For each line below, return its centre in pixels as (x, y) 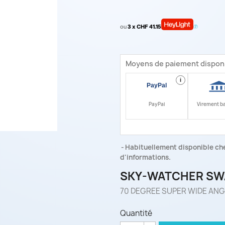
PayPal (157, 104)
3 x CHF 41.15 (144, 27)
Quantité (136, 213)
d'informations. (145, 157)
